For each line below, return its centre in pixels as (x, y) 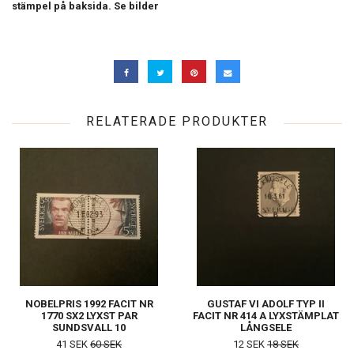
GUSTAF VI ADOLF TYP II (266, 304)
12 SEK (250, 345)
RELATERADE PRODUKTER (177, 122)
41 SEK (73, 345)
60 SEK (106, 345)
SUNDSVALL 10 (89, 328)
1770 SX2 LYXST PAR (89, 316)
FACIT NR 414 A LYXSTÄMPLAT (266, 316)
